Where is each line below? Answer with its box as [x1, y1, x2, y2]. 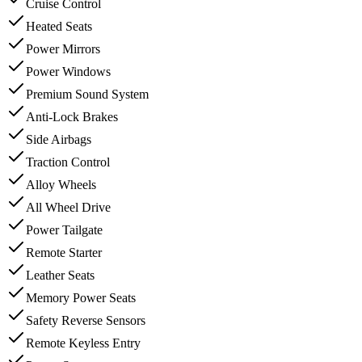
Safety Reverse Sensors [26, 313, 145, 327]
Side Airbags [26, 132, 91, 146]
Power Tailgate [26, 222, 103, 237]
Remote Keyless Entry [26, 335, 141, 350]
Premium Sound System [26, 86, 149, 101]
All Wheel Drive [26, 200, 111, 214]
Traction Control [26, 154, 110, 169]
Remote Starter [26, 245, 102, 259]
